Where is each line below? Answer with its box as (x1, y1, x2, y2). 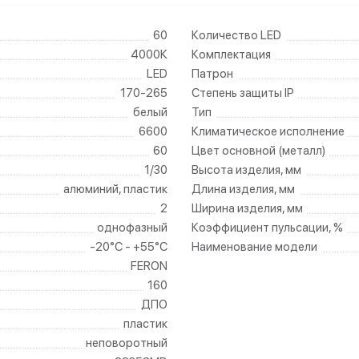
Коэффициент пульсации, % (192, 220, 343, 235)
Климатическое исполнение (192, 124, 345, 139)
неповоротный (86, 336, 167, 350)
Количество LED (192, 28, 281, 42)
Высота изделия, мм (192, 163, 301, 177)
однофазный (97, 220, 167, 235)
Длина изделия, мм (192, 182, 295, 196)
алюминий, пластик (63, 182, 167, 196)
